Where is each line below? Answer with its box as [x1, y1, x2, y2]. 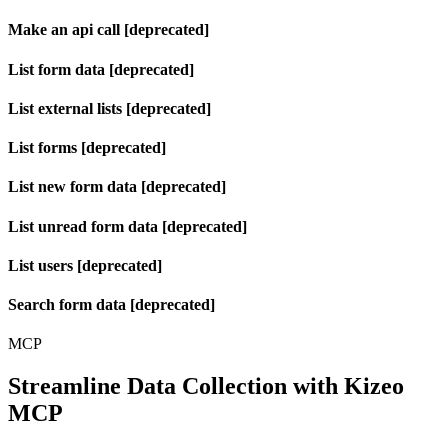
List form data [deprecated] [8, 60, 194, 78]
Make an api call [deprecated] [8, 21, 209, 39]
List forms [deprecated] [8, 139, 166, 157]
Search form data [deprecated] [8, 296, 215, 314]
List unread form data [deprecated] [8, 217, 247, 235]
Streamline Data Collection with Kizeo [8, 373, 404, 400]
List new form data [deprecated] [8, 178, 226, 196]
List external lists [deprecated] [8, 99, 211, 117]
